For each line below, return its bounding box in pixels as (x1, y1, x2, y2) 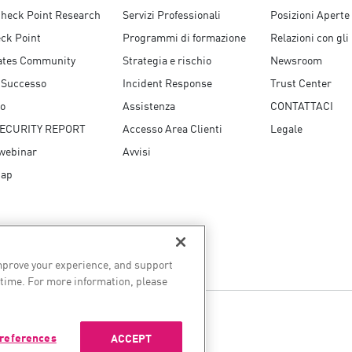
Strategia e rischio (123, 51, 211, 68)
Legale (270, 119, 302, 136)
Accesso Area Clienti (123, 119, 222, 136)
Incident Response (123, 74, 212, 90)
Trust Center (270, 74, 332, 90)
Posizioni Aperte (270, 5, 350, 22)
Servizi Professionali (123, 5, 221, 22)
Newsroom (270, 51, 322, 68)
